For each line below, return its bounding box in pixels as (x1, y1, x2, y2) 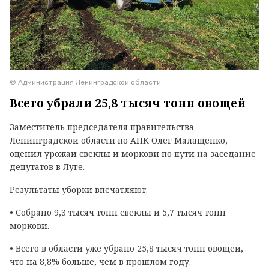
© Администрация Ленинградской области (10, 77, 161, 86)
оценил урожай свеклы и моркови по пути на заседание (10, 147, 256, 159)
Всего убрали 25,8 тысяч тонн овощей (10, 95, 246, 111)
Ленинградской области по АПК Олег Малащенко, (10, 134, 228, 146)
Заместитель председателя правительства (10, 121, 194, 133)
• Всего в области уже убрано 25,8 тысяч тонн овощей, (10, 242, 243, 254)
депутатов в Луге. (10, 160, 85, 172)
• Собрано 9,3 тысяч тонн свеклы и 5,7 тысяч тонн (10, 206, 226, 218)
